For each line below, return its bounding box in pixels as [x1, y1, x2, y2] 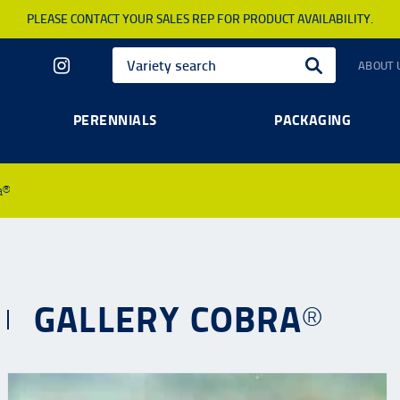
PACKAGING [274, 111, 352, 129]
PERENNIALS [72, 111, 157, 129]
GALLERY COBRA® [34, 297, 322, 342]
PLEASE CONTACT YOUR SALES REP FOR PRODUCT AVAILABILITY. [27, 12, 373, 27]
